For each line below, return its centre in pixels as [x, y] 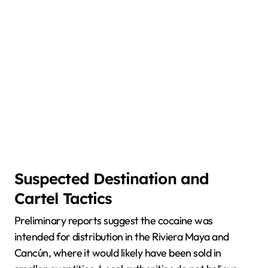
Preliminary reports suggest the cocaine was [114, 220]
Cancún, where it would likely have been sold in [118, 252]
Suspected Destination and [112, 179]
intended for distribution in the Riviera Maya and [122, 236]
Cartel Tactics [63, 198]
